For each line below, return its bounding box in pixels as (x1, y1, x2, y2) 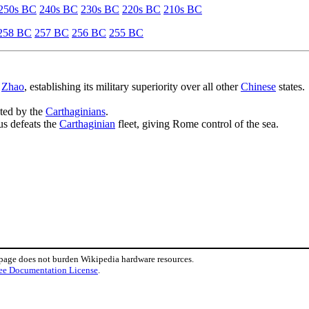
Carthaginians (46, 105, 106, 117)
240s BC (39, 3, 78, 15)
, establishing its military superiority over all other (24, 80, 241, 92)
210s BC (163, 3, 202, 15)
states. (276, 80, 305, 92)
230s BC (81, 3, 119, 15)
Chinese (241, 80, 276, 92)
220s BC (122, 3, 161, 15)
